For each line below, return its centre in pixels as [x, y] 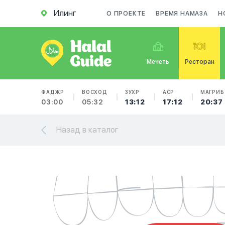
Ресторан [199, 62]
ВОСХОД [95, 92]
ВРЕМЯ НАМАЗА [182, 14]
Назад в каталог [87, 130]
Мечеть [158, 62]
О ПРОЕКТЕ [126, 14]
